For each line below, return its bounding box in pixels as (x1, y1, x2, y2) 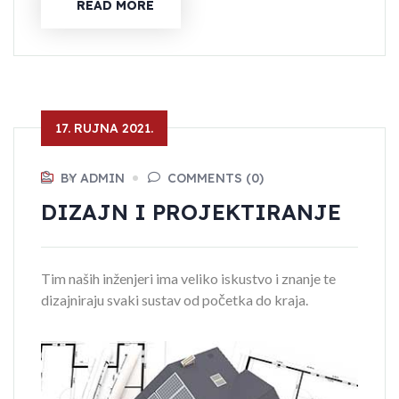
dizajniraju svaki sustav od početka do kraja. (41, 291, 308, 309)
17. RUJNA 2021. (55, 120, 153, 137)
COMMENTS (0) (167, 170, 264, 187)
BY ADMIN (61, 170, 125, 187)
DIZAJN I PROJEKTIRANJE (41, 199, 341, 226)
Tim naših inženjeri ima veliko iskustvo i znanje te (41, 270, 336, 288)
